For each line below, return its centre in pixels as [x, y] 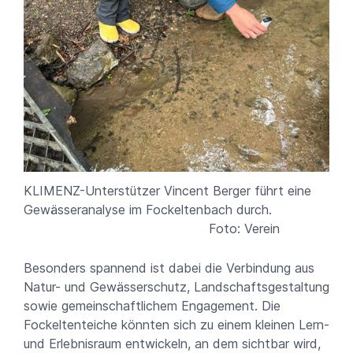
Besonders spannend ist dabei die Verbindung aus [169, 268]
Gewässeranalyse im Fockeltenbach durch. [173, 210]
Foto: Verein [244, 229]
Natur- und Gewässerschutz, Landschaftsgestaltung [176, 287]
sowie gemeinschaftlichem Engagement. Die [152, 306]
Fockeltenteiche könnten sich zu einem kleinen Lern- [176, 325]
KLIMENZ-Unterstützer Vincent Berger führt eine [167, 191]
